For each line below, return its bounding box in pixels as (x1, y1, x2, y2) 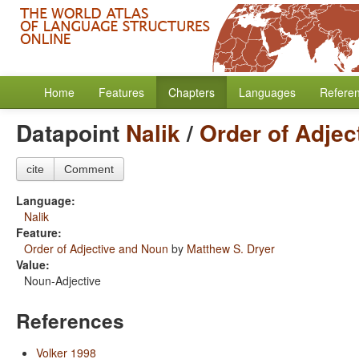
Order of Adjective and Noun (24, 240, 168, 256)
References (16, 306, 124, 335)
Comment (64, 163, 114, 175)
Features (99, 84, 144, 100)
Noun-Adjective (24, 272, 101, 288)
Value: (16, 256, 50, 272)
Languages (239, 84, 296, 100)
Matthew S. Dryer (187, 240, 275, 256)
